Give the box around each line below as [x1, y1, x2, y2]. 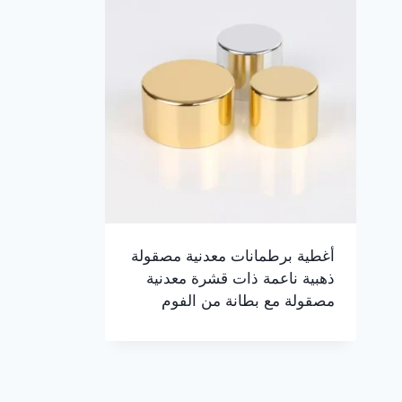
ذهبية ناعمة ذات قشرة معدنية [145, 268, 335, 287]
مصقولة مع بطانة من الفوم [161, 291, 335, 310]
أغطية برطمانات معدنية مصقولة [130, 246, 335, 265]
